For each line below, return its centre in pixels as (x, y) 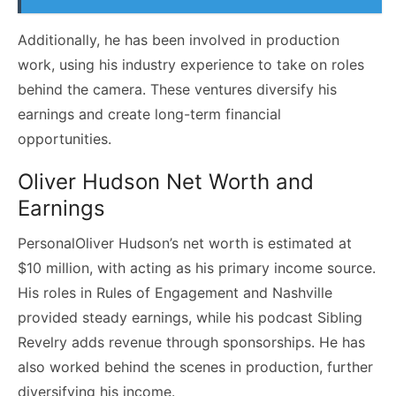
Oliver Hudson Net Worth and (166, 181)
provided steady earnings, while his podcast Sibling (190, 317)
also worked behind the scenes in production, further (195, 366)
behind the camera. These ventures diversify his (177, 89)
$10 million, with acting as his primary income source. (197, 267)
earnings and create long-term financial (149, 114)
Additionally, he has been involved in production (179, 39)
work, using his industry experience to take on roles (191, 64)
